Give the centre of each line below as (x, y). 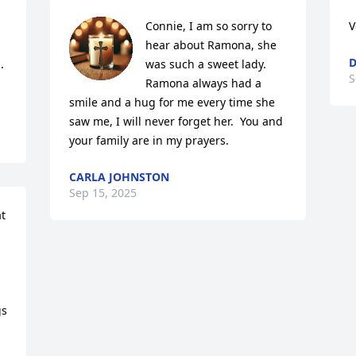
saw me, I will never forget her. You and (176, 121)
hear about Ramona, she (211, 45)
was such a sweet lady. (206, 64)
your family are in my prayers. (149, 140)
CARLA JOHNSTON (120, 177)
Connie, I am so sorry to (209, 26)
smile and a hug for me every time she (172, 102)
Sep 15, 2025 (103, 193)
